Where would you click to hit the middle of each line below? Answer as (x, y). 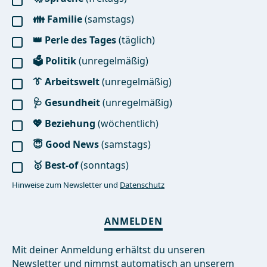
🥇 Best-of (55, 165)
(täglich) (136, 40)
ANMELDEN (133, 221)
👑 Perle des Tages (74, 40)
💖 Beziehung (64, 123)
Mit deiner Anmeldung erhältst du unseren (108, 250)
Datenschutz (142, 185)
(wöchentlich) (127, 123)
